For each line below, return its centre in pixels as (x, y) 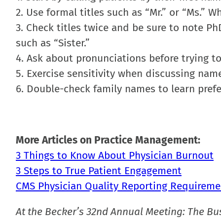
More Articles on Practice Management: (108, 140)
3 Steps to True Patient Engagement (99, 171)
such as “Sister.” (53, 43)
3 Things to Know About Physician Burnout (115, 155)
